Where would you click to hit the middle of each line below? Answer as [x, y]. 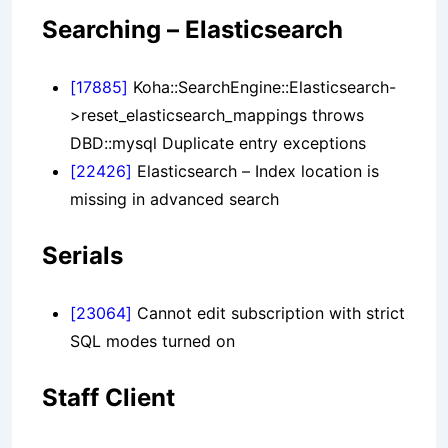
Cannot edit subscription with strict [268, 313]
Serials [82, 256]
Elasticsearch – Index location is [255, 171]
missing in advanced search [174, 199]
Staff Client [108, 398]
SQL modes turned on [152, 341]
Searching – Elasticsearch [192, 30]
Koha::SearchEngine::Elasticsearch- [262, 87]
